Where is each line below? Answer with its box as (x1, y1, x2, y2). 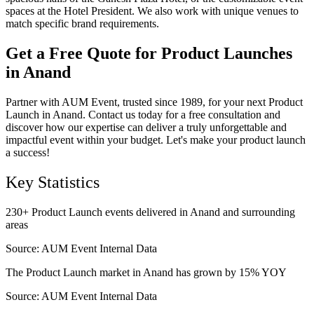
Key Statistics (6, 172, 100, 191)
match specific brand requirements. (6, 17, 159, 29)
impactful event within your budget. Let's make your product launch (6, 133, 306, 146)
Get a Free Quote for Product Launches (6, 43, 292, 62)
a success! (6, 146, 50, 158)
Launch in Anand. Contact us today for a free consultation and (6, 108, 280, 121)
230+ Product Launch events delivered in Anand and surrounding (6, 205, 295, 218)
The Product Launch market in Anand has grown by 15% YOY (6, 266, 287, 278)
